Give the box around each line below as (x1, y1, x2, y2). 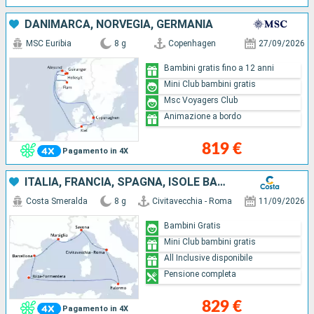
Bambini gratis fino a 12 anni (164, 63, 275, 74)
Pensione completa (164, 269, 237, 280)
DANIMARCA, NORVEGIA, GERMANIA (25, 17, 213, 31)
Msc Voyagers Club (164, 95, 238, 106)
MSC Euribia (26, 38, 71, 48)
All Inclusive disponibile (164, 253, 253, 264)
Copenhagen (168, 38, 217, 48)
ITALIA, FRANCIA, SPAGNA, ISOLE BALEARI (217, 175, 226, 189)
